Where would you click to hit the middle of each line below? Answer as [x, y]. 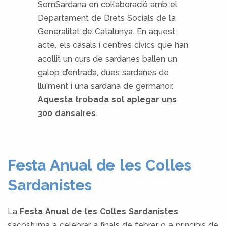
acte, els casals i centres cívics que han [113, 45]
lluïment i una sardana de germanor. [105, 86]
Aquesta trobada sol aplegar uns [107, 99]
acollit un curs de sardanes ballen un [107, 59]
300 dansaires [67, 113]
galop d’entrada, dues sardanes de [103, 72]
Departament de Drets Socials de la [107, 18]
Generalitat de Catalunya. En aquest [106, 31]
